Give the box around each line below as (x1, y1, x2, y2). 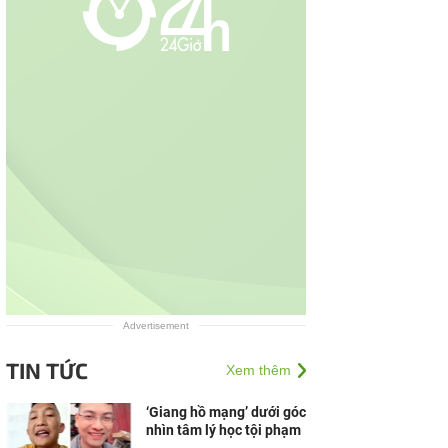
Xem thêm (226, 362, 291, 378)
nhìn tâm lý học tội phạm (146, 422, 301, 438)
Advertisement (123, 320, 189, 331)
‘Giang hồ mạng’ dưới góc (146, 404, 306, 420)
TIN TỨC (6, 357, 88, 383)
